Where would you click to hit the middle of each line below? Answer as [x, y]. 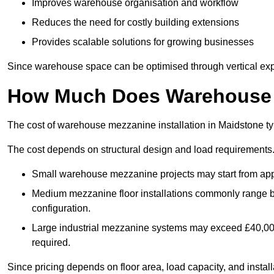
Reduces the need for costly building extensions [135, 23]
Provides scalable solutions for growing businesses [143, 42]
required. [51, 243]
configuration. [61, 209]
